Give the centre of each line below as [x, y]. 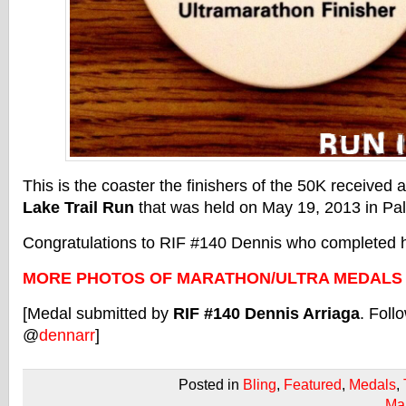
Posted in [211, 384]
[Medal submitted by [98, 314]
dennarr [67, 335]
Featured [313, 384]
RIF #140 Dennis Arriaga [266, 314]
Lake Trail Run [78, 208]
